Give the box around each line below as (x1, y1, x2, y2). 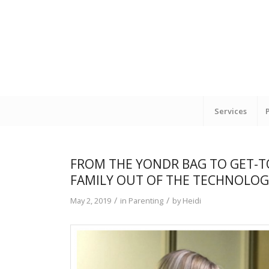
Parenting (128, 195, 164, 206)
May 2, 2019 (70, 195, 112, 206)
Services (214, 106, 247, 116)
